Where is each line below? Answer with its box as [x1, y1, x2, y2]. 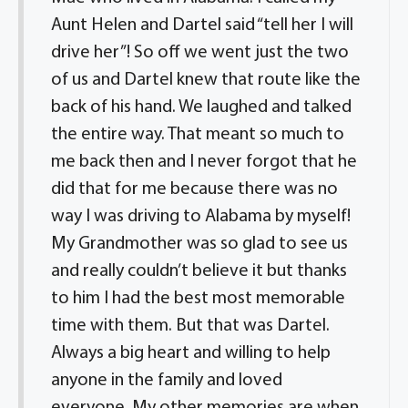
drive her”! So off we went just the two [51, 44, 349, 62]
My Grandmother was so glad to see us [51, 235, 348, 253]
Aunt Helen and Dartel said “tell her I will [51, 16, 353, 35]
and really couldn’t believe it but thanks [51, 262, 347, 280]
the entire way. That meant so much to [51, 126, 344, 144]
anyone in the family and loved [51, 372, 282, 390]
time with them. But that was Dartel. [51, 317, 330, 335]
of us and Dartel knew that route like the [51, 71, 361, 89]
